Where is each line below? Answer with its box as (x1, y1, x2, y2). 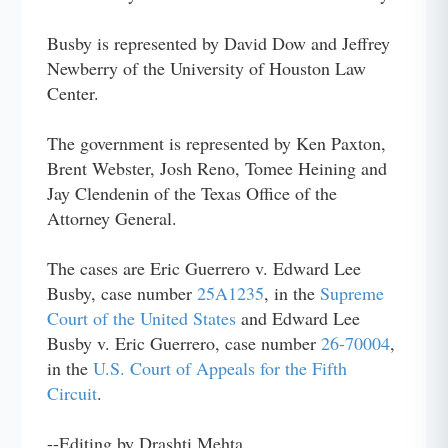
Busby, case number (47, 280, 198, 305)
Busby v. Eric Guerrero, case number (47, 330, 322, 355)
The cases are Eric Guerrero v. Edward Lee (47, 255, 362, 280)
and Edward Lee (236, 305, 361, 330)
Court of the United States (47, 305, 237, 330)
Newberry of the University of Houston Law (47, 55, 367, 80)
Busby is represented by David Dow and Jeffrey (47, 30, 391, 55)
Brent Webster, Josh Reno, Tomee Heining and (47, 155, 388, 180)
